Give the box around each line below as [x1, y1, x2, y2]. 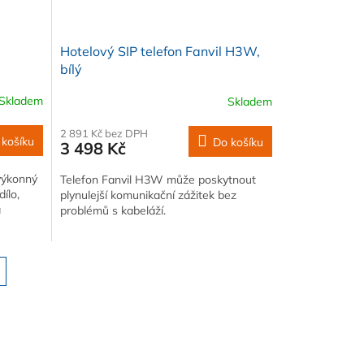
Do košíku [212, 134, 263, 149]
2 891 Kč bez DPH [59, 126, 148, 140]
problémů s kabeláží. [59, 202, 166, 218]
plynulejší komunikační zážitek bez [59, 187, 236, 202]
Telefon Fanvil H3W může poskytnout [59, 171, 256, 187]
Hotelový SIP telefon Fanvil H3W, [59, 42, 260, 59]
